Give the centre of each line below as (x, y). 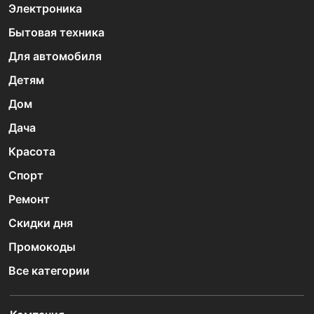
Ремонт (29, 199)
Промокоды (42, 247)
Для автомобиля (55, 56)
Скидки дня (41, 223)
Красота (32, 151)
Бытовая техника (56, 32)
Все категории (49, 271)
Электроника (45, 8)
